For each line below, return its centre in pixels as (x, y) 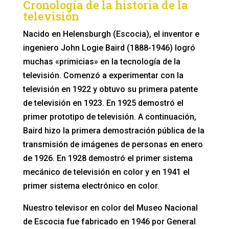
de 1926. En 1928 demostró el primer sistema (108, 158)
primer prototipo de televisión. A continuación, (109, 117)
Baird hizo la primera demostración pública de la (113, 130)
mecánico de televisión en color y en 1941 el (106, 172)
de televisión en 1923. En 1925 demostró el (103, 103)
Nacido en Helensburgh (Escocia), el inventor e (111, 34)
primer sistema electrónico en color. (91, 186)
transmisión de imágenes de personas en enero (113, 144)
